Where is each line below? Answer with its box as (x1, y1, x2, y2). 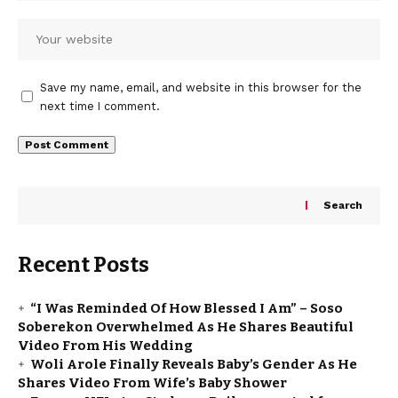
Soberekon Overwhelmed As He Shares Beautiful (18, 318, 354, 335)
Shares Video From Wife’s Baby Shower (18, 374, 287, 391)
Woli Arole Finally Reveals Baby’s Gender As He (30, 355, 357, 372)
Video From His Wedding (18, 337, 193, 354)
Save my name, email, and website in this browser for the (40, 80, 362, 94)
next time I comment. (40, 99, 160, 113)
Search (323, 199, 362, 212)
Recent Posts (18, 251, 149, 277)
